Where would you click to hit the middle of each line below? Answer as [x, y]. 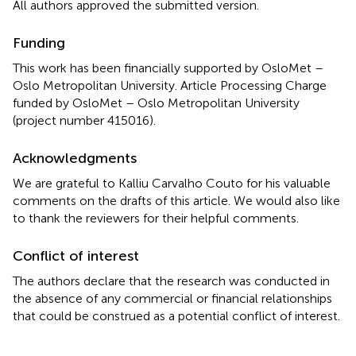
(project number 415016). [84, 120]
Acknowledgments [75, 158]
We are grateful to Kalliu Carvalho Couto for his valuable [172, 183]
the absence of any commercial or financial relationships [172, 298]
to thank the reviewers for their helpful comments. [156, 218]
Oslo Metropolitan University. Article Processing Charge [170, 85]
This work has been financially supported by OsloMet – [168, 68]
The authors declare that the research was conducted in [171, 281]
